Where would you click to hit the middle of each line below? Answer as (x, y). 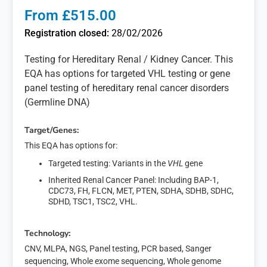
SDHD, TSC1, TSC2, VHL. (93, 201)
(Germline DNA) (57, 102)
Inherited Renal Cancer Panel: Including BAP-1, (133, 180)
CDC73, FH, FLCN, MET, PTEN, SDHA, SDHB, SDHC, (141, 191)
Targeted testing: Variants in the (108, 163)
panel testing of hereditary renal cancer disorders (127, 88)
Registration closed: (68, 33)
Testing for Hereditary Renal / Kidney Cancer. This (129, 59)
